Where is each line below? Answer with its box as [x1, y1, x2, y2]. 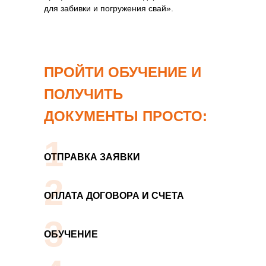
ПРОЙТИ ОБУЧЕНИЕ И [44, 64, 201, 80]
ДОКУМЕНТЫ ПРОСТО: [44, 108, 207, 124]
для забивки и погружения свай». [44, 4, 173, 13]
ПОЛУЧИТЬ [44, 86, 123, 102]
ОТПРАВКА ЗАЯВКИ [44, 152, 140, 162]
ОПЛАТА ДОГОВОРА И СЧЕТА [44, 191, 184, 201]
